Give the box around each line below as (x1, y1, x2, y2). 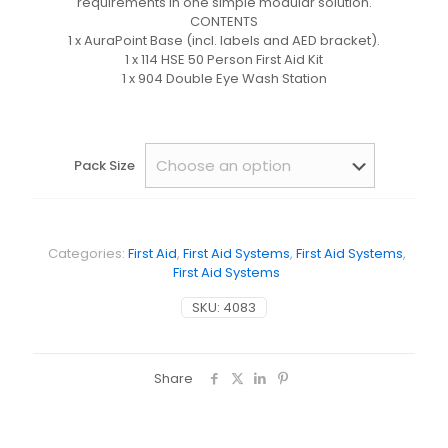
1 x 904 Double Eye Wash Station (121, 69, 327, 88)
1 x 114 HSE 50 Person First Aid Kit (125, 50, 323, 69)
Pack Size (73, 156, 135, 175)
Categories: (47, 244, 128, 263)
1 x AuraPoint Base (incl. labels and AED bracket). (68, 31, 380, 50)
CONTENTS (190, 12, 258, 31)
